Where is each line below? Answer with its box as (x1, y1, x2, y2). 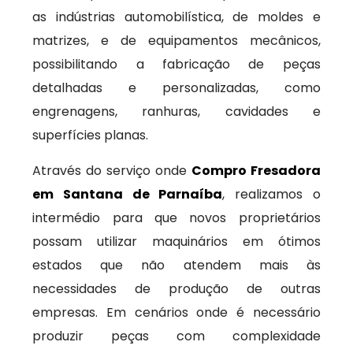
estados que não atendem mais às (32, 256, 321, 274)
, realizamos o (222, 185, 321, 203)
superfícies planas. (32, 126, 149, 144)
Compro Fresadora (191, 162, 321, 180)
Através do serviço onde (32, 162, 191, 180)
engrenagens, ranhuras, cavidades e (32, 102, 321, 121)
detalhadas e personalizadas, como (32, 79, 321, 97)
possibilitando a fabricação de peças (32, 55, 321, 73)
